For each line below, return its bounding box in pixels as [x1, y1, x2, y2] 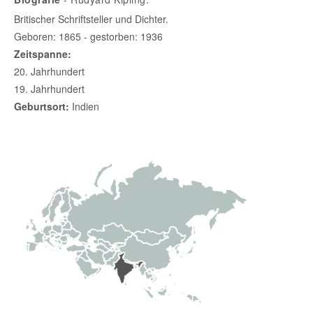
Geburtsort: [14, 99, 69, 113]
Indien [69, 99, 99, 113]
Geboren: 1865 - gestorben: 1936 [14, 29, 163, 43]
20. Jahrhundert [14, 64, 85, 78]
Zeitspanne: [14, 46, 71, 61]
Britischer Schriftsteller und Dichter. [14, 11, 168, 26]
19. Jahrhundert [14, 81, 85, 96]
